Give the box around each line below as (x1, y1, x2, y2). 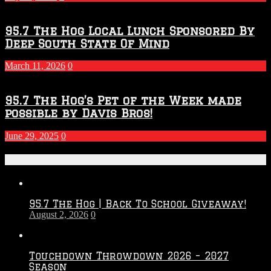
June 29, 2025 (5, 130, 59, 141)
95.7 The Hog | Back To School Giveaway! (29, 198, 246, 210)
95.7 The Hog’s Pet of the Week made (5, 94, 241, 107)
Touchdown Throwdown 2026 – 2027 (29, 250, 229, 262)
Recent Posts (5, 154, 76, 166)
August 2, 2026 (29, 209, 88, 220)
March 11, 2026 (5, 60, 65, 71)
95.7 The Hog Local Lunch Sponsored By (5, 24, 255, 37)
